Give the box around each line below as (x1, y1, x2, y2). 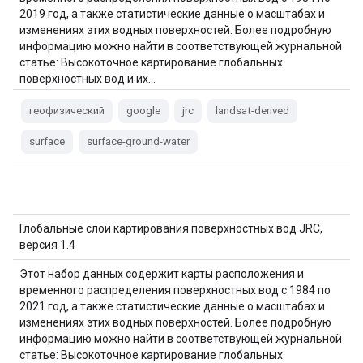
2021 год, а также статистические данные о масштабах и (19, 300, 325, 313)
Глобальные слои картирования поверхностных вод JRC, (19, 222, 322, 235)
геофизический (29, 105, 105, 117)
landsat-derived (216, 105, 289, 117)
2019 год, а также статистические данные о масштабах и (19, 7, 325, 20)
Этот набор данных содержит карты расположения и (19, 267, 304, 280)
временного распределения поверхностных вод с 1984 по (19, 284, 331, 297)
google (126, 105, 160, 117)
